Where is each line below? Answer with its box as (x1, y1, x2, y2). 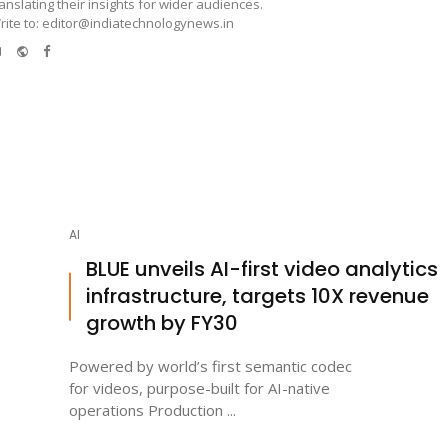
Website (28, 39, 78, 58)
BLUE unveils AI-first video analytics (86, 255, 438, 284)
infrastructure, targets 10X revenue (86, 282, 429, 311)
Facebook (50, 39, 109, 58)
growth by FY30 (86, 309, 238, 338)
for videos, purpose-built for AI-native (69, 378, 330, 399)
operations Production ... (69, 400, 236, 421)
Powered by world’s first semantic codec (69, 356, 352, 377)
